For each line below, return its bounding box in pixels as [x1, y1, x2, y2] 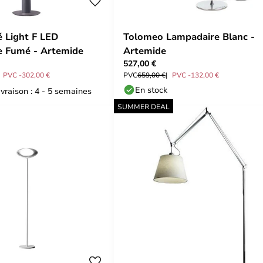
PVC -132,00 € [172, 70, 219, 79]
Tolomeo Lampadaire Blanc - [123, 30, 255, 43]
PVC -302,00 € [3, 70, 50, 79]
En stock [135, 84, 167, 95]
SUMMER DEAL [117, 102, 170, 111]
